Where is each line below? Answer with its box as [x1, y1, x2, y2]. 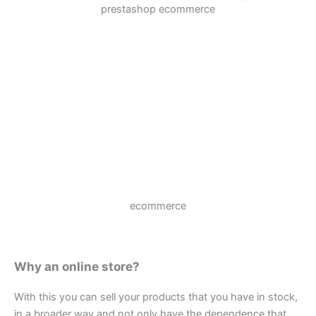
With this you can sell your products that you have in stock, [14, 291, 298, 304]
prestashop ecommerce [101, 2, 215, 16]
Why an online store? [14, 259, 140, 274]
